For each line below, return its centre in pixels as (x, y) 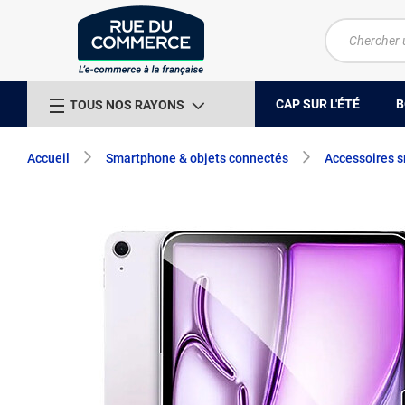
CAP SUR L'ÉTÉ (318, 104)
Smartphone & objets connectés (197, 158)
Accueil (48, 158)
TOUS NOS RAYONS (127, 104)
